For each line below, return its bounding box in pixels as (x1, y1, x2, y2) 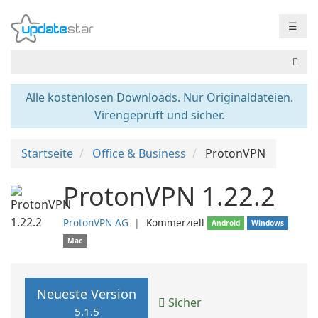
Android (212, 218, 241, 228)
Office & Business (92, 146, 186, 161)
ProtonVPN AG (63, 216, 128, 229)
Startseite (21, 146, 73, 161)
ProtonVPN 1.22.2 (63, 179, 275, 214)
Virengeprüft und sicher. (94, 107, 224, 123)
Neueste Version (37, 285, 136, 302)
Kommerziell (146, 216, 204, 229)
